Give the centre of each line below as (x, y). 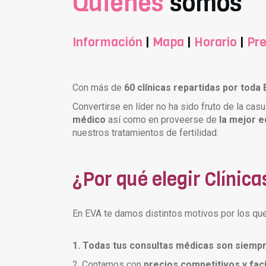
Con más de (98, 87)
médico (89, 119)
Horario (216, 42)
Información (107, 42)
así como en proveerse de (162, 119)
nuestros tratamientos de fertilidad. (145, 132)
